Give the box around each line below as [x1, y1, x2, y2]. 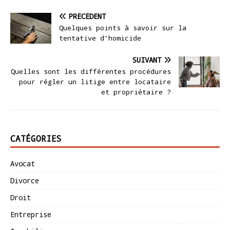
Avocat [10, 159, 35, 169]
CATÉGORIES [10, 133, 62, 144]
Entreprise [10, 209, 51, 220]
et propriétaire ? [101, 87, 171, 97]
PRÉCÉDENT [69, 11, 106, 22]
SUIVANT [132, 55, 161, 65]
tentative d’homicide [59, 33, 141, 43]
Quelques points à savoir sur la [59, 23, 186, 33]
